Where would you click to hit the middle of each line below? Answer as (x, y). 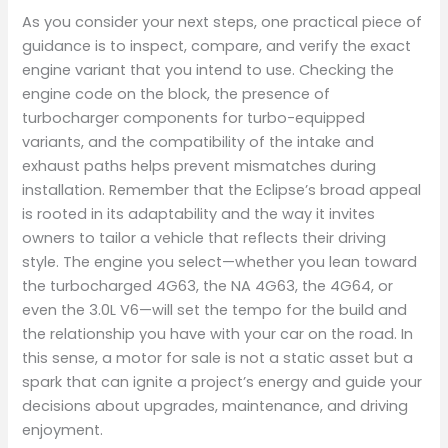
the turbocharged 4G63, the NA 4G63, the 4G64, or (208, 285)
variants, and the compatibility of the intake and (198, 141)
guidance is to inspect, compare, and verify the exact (217, 45)
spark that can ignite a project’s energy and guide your (222, 381)
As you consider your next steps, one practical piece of (222, 21)
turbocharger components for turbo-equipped (194, 117)
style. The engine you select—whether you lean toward (220, 261)
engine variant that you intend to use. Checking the (208, 69)
